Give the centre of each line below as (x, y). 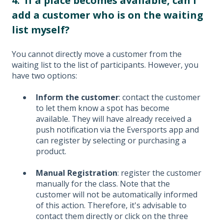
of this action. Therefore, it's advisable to (111, 206)
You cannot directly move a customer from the (97, 54)
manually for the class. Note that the (103, 184)
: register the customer (159, 173)
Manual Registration (77, 173)
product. (51, 151)
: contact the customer (160, 97)
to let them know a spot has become (103, 108)
